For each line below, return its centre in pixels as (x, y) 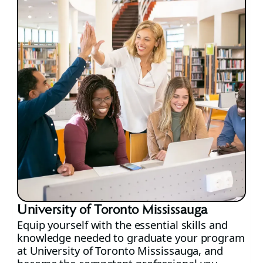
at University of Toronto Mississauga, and (120, 251)
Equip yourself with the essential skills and (122, 225)
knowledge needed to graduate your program (131, 238)
